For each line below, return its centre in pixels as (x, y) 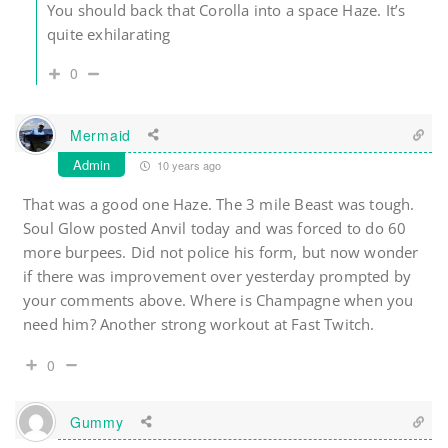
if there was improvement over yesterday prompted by (217, 276)
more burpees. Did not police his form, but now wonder (221, 252)
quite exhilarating (109, 34)
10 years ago (187, 165)
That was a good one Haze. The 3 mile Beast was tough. (219, 204)
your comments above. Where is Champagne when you (218, 300)
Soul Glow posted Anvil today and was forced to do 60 (215, 228)
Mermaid (100, 134)
